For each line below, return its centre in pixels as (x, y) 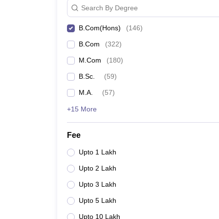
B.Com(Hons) (100, 28)
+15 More (82, 109)
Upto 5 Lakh (98, 200)
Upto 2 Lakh (98, 168)
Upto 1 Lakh (98, 152)
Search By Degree (109, 8)
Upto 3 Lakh (98, 184)
